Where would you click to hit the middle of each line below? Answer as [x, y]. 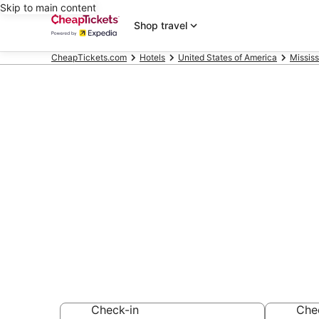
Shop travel [161, 25]
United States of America [228, 57]
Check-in [115, 310]
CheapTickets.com [89, 57]
